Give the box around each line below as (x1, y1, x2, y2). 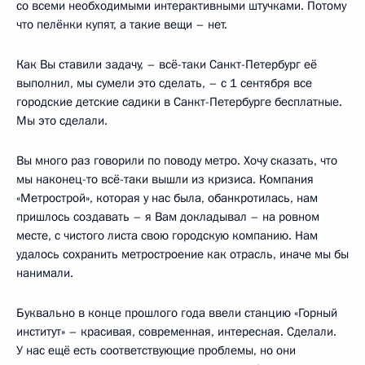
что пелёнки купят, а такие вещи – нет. (16, 15, 227, 33)
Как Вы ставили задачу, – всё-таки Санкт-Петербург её (16, 55, 317, 73)
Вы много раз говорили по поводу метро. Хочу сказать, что (16, 152, 337, 169)
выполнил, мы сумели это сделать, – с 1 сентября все (16, 74, 312, 91)
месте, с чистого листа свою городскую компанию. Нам (16, 226, 318, 244)
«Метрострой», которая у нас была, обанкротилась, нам (16, 189, 318, 206)
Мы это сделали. (16, 112, 108, 129)
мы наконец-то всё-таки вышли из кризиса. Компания (16, 170, 314, 187)
